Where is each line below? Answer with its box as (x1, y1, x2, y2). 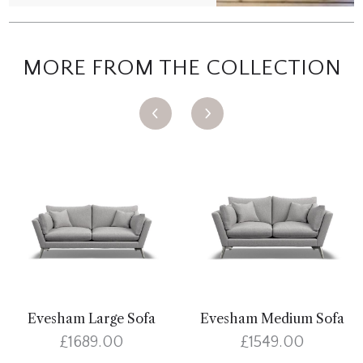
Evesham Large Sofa (27, 310, 156, 327)
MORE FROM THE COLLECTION (22, 55, 341, 81)
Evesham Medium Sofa (199, 310, 344, 327)
